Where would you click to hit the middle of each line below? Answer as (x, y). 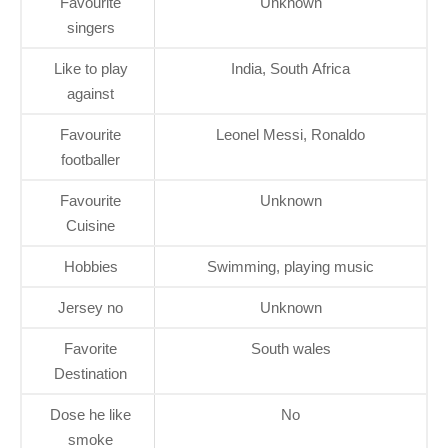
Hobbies (90, 267)
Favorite (90, 349)
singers (90, 28)
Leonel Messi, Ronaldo (290, 135)
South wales (290, 349)
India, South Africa (290, 69)
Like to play (90, 69)
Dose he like (90, 415)
